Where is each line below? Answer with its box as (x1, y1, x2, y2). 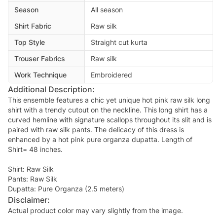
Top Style (14, 38, 45, 47)
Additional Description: (8, 84, 95, 95)
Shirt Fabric (14, 22, 51, 31)
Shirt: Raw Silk (8, 165, 54, 174)
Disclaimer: (8, 195, 50, 205)
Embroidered (91, 71, 132, 79)
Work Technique (14, 71, 67, 79)
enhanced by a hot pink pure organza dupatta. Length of (8, 135, 192, 144)
